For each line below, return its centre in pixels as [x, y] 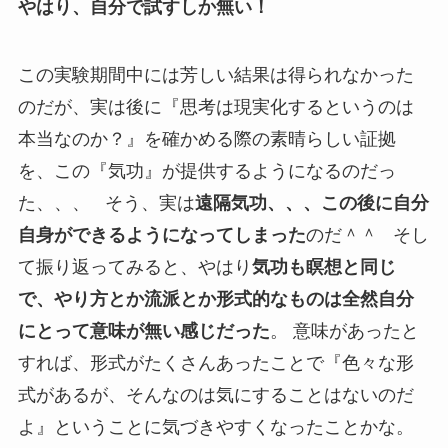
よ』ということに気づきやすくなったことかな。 [220, 427]
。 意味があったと [344, 331]
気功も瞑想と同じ [323, 267]
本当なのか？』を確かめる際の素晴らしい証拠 [206, 139]
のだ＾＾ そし [367, 235]
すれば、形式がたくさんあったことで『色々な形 [215, 363]
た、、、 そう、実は [106, 203]
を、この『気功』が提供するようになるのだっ [206, 171]
